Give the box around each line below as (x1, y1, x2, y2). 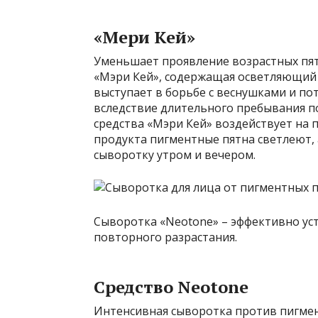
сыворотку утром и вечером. (94, 147, 256, 163)
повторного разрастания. (94, 229, 237, 246)
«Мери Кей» (94, 26, 195, 49)
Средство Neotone (94, 275, 248, 299)
